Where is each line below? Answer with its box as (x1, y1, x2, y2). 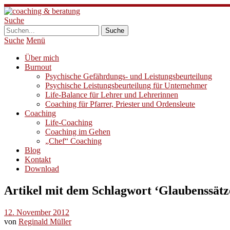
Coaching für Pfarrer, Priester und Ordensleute (45, 100, 195, 108)
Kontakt (25, 155, 51, 164)
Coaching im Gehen (45, 127, 110, 136)
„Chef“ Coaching (45, 137, 102, 145)
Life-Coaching (45, 118, 92, 127)
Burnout (25, 63, 51, 71)
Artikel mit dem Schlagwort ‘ (4, 183, 159, 197)
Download (25, 164, 59, 173)
